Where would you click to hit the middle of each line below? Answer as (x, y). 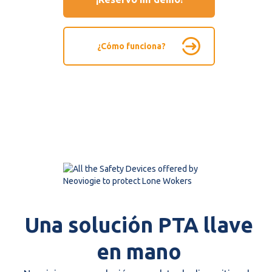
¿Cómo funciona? (131, 46)
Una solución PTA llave (139, 224)
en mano (139, 251)
